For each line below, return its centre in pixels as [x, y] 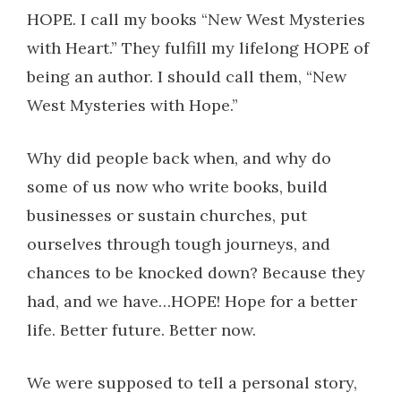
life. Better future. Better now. [141, 329]
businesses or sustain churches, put [167, 215]
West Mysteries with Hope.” [132, 105]
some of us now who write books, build [177, 186]
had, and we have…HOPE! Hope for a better [192, 301]
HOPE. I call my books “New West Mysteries [196, 19]
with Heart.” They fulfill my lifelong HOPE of [198, 47]
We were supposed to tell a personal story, [192, 382]
